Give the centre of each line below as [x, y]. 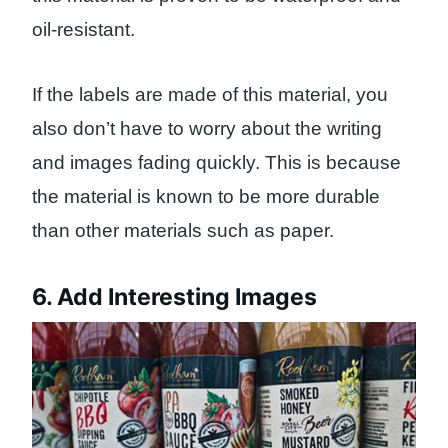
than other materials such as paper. [183, 231]
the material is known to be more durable [206, 197]
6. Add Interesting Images [174, 296]
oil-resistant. [83, 30]
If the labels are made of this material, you [210, 95]
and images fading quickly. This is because [216, 163]
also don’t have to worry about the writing [207, 129]
